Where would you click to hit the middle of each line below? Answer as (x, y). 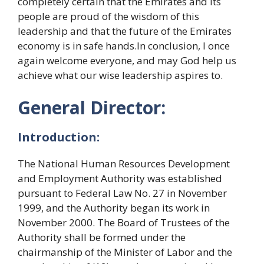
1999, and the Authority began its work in (114, 208)
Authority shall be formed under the (102, 237)
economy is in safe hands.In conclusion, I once (124, 45)
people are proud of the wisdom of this (108, 16)
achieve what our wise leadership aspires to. (120, 75)
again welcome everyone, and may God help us (127, 60)
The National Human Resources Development (124, 164)
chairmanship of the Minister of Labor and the (125, 252)
